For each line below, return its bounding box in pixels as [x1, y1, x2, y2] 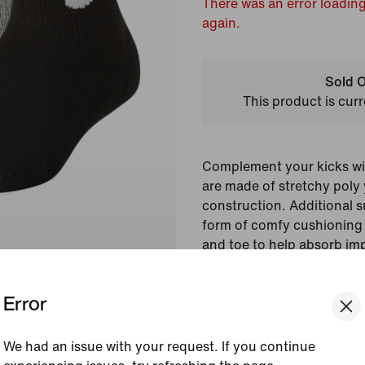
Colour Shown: [224, 300, 317, 314]
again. [202, 16, 240, 30]
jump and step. [202, 257, 294, 271]
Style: [224, 323, 260, 336]
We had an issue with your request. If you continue [3, 340, 315, 354]
